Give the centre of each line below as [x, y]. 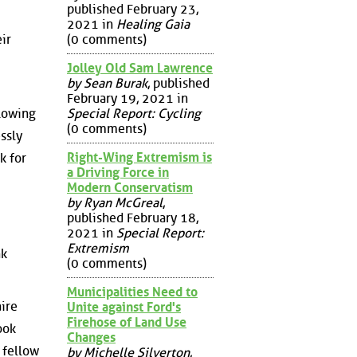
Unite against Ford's [124, 307]
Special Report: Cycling [134, 113]
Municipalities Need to [132, 292]
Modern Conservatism [130, 187]
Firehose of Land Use [127, 322]
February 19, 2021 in [127, 98]
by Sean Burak [107, 83]
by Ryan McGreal [115, 202]
